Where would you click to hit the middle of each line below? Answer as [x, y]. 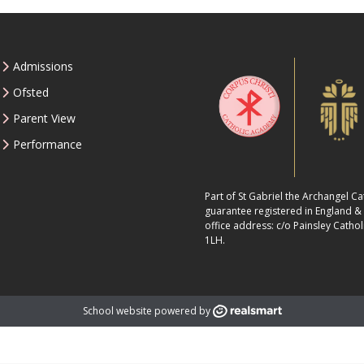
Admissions [43, 67]
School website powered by [146, 310]
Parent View [45, 119]
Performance [48, 145]
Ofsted [31, 93]
